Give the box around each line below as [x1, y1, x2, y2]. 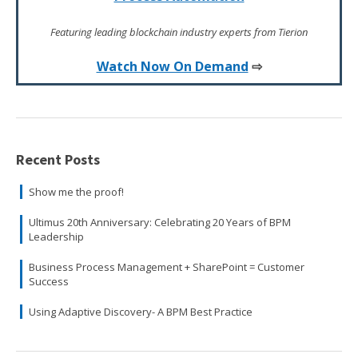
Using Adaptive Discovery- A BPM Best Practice [29, 304, 253, 320]
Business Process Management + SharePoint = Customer [29, 260, 304, 275]
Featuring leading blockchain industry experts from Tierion [50, 25, 308, 40]
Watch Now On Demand [96, 58, 249, 76]
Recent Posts [16, 150, 100, 169]
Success [29, 274, 69, 289]
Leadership [29, 229, 84, 245]
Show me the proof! [29, 185, 124, 200]
